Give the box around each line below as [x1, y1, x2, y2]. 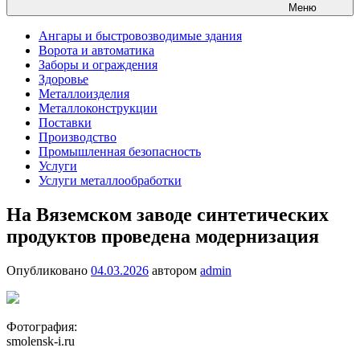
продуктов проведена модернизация [6, 225, 319, 247]
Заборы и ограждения [39, 58, 157, 72]
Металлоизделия [39, 87, 129, 100]
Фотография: [6, 319, 77, 333]
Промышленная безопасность [39, 145, 201, 158]
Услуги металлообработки [39, 174, 182, 187]
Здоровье [39, 72, 88, 86]
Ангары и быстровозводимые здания [39, 29, 242, 43]
